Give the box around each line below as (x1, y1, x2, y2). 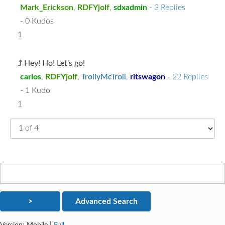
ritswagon (130, 72, 165, 81)
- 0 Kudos (20, 17, 54, 25)
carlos (20, 72, 41, 81)
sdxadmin (114, 3, 147, 12)
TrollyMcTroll (81, 72, 126, 81)
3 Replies (154, 3, 185, 12)
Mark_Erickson (20, 3, 73, 12)
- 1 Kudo (20, 86, 50, 94)
